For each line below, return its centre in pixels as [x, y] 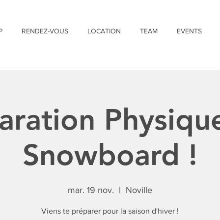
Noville [139, 190]
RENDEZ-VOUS [45, 31]
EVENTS [189, 31]
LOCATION [104, 31]
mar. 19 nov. [91, 190]
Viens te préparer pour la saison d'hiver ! [110, 211]
